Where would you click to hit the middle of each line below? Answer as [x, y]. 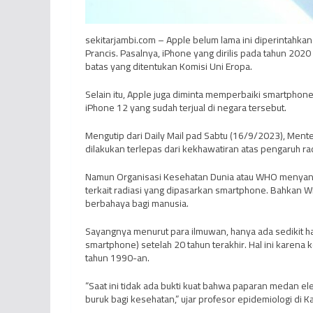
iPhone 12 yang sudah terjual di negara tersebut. [186, 108]
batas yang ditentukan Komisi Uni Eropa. [169, 67]
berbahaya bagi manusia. [137, 204]
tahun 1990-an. [117, 258]
